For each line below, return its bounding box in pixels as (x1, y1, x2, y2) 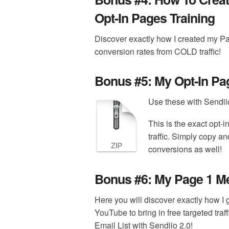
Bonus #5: (94, 72, 154, 90)
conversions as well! (148, 143, 222, 155)
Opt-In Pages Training (94, 8, 215, 27)
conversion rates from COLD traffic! (94, 45, 221, 57)
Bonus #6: (94, 169, 154, 188)
